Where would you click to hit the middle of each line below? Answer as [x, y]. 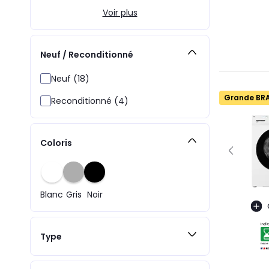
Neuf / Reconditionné [87, 54]
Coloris [56, 143]
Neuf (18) [70, 79]
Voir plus [120, 13]
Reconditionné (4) [90, 101]
